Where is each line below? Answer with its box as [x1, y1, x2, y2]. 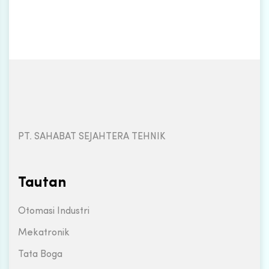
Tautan [18, 176, 66, 190]
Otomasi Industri [18, 207, 89, 216]
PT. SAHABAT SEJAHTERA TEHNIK [18, 132, 165, 142]
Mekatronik [18, 228, 70, 238]
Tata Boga [18, 250, 62, 259]
